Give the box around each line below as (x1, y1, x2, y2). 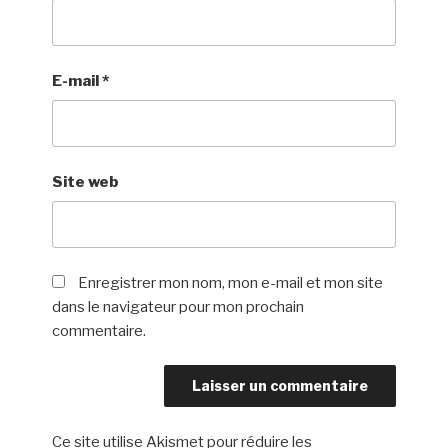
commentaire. (52, 321, 147, 340)
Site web (52, 172, 120, 191)
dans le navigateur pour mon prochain (52, 297, 305, 316)
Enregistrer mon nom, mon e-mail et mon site (78, 273, 384, 292)
